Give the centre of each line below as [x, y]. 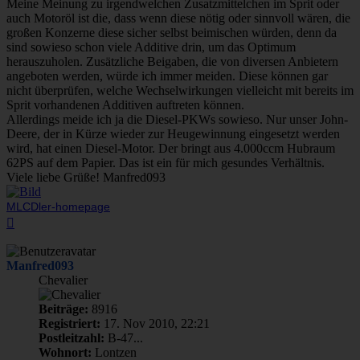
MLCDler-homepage [58, 207]
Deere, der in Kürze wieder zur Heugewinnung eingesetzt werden [173, 133]
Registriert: [70, 323]
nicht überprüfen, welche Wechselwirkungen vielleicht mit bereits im [180, 90]
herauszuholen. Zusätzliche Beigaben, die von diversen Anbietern [172, 61]
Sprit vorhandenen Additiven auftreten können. [125, 104]
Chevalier [63, 280]
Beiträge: [63, 309]
